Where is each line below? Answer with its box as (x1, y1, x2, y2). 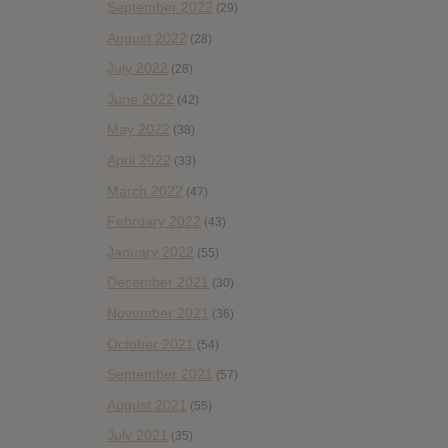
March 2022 (107, 182, 183, 199)
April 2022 (107, 151, 171, 168)
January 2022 (107, 243, 194, 260)
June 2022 (107, 90, 174, 107)
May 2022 (107, 121, 170, 138)
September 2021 (107, 366, 213, 383)
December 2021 (107, 274, 209, 291)
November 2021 (107, 304, 209, 321)
